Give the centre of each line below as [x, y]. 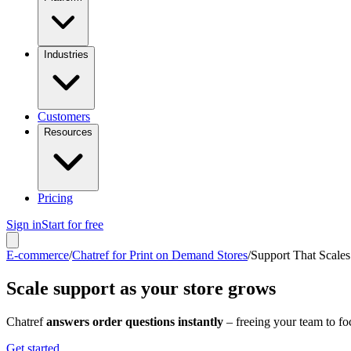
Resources [68, 132]
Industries [66, 54]
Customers [64, 116]
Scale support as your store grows [141, 288]
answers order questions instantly [135, 321]
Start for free [72, 224]
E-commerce [38, 255]
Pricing [55, 198]
